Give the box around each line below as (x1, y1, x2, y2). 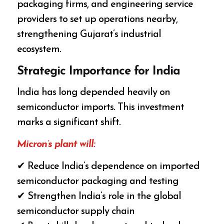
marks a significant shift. (17, 117, 121, 128)
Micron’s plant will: (17, 139, 95, 150)
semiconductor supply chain (17, 206, 135, 217)
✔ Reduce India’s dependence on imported (17, 161, 200, 172)
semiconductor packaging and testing (17, 176, 179, 187)
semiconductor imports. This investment (17, 102, 184, 113)
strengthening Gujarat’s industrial (17, 29, 161, 39)
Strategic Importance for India (17, 65, 180, 77)
